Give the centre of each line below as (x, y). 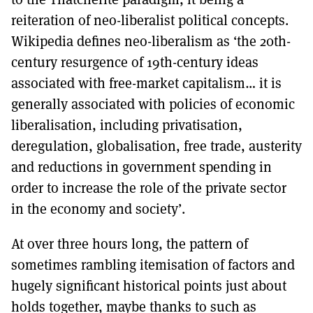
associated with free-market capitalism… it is (146, 83)
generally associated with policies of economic (153, 104)
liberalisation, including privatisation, (127, 125)
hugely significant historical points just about (149, 285)
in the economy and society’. (98, 209)
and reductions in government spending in (141, 167)
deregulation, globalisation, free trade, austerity (156, 146)
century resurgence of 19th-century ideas (135, 62)
